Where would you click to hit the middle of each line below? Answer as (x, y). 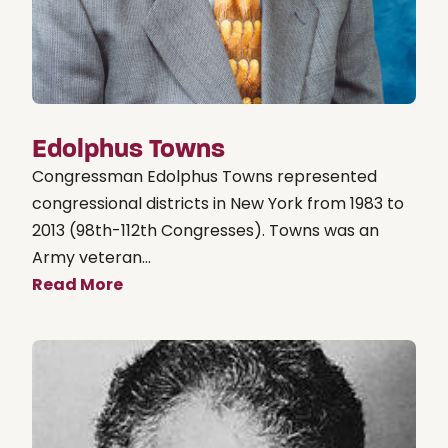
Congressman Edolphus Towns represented (204, 176)
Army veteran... (91, 257)
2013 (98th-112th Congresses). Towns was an (205, 230)
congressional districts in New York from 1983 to (218, 203)
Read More (77, 284)
